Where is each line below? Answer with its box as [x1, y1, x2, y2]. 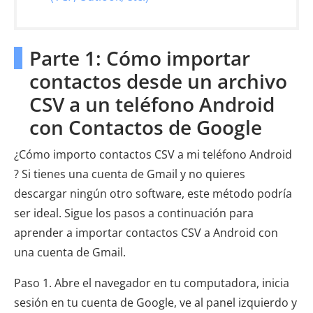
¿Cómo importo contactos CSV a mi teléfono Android [14, 146, 292, 162]
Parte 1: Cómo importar [29, 44, 250, 71]
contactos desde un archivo [29, 67, 287, 94]
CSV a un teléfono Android [29, 90, 275, 117]
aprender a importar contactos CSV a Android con [14, 224, 278, 240]
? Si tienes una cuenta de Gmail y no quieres [14, 166, 245, 182]
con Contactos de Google [29, 113, 262, 140]
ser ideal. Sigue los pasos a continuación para [14, 205, 254, 221]
